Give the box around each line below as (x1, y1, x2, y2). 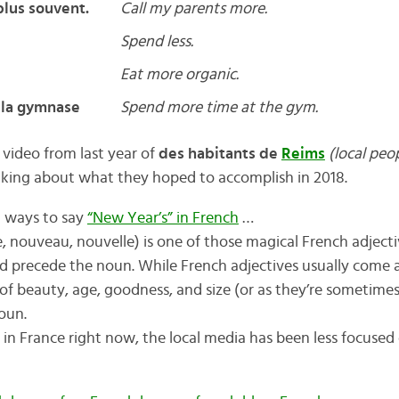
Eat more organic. (119, 67, 239, 83)
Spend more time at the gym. (119, 100, 318, 116)
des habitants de (158, 146, 281, 162)
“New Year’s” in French (86, 210, 239, 226)
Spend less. (119, 34, 193, 50)
